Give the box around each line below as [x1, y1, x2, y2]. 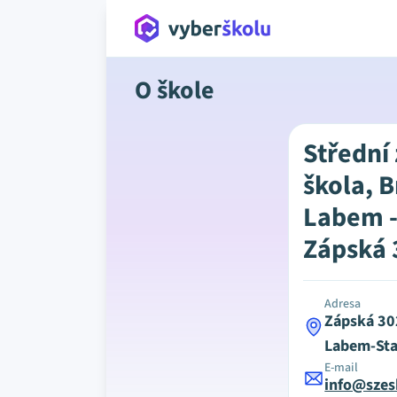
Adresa [324, 295, 362, 313]
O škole [135, 73, 214, 108]
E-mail [324, 359, 359, 377]
